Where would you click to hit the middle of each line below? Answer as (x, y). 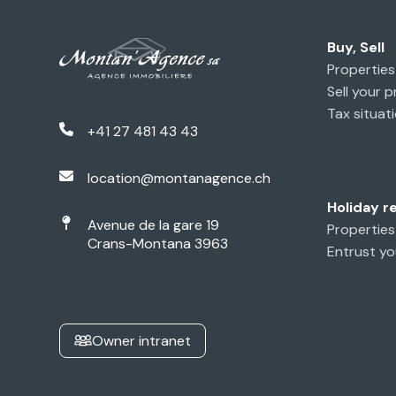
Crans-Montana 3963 (158, 243)
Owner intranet (142, 340)
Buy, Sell (355, 47)
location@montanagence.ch (179, 178)
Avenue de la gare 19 (154, 225)
